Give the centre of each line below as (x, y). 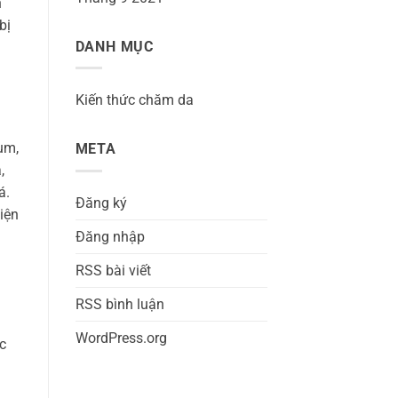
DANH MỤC (114, 46)
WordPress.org (121, 338)
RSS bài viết (113, 270)
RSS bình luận (119, 304)
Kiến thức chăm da (134, 100)
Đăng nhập (110, 236)
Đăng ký (101, 203)
